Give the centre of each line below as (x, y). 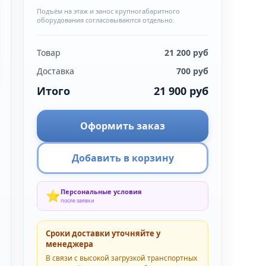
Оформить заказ (123, 126)
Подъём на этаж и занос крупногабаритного (109, 11)
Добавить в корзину (123, 158)
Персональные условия (102, 191)
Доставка (56, 71)
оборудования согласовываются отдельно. (106, 20)
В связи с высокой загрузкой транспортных (122, 258)
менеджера (70, 244)
